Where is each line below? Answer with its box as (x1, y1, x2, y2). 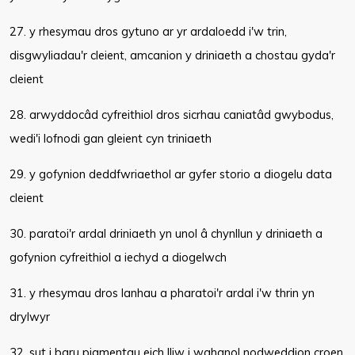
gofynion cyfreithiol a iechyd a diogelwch (10, 250, 227, 265)
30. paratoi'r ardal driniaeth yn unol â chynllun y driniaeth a (10, 226, 323, 241)
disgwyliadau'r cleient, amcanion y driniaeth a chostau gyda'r (10, 48, 335, 63)
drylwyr (10, 309, 50, 324)
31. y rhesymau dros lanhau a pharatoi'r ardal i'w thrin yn (10, 285, 315, 300)
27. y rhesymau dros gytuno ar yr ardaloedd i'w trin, (10, 24, 287, 39)
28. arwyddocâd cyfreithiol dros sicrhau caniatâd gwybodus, (10, 107, 334, 122)
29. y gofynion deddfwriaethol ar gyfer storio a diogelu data (10, 166, 332, 181)
